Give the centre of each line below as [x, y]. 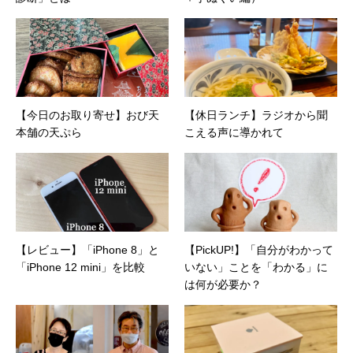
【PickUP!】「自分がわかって [259, 250]
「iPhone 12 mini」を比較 [80, 267]
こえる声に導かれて [234, 132]
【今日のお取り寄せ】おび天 [87, 115]
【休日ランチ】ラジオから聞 [256, 115]
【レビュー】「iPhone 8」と [87, 250]
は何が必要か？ [223, 284]
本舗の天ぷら [49, 132]
